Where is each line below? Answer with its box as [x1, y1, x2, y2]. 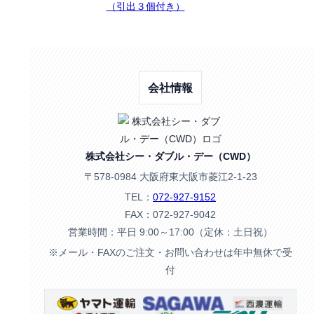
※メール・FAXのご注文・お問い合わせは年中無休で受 [48, 247, 292, 258]
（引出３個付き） [106, 1, 185, 13]
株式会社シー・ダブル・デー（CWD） [85, 151, 256, 162]
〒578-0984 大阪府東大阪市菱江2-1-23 [83, 171, 257, 182]
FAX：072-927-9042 [125, 209, 216, 220]
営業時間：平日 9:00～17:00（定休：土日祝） [68, 226, 273, 238]
